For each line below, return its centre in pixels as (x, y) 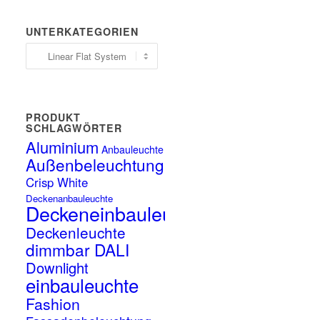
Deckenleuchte (76, 232)
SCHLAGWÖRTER (74, 128)
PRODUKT (54, 117)
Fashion (53, 304)
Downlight (57, 267)
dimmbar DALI (78, 249)
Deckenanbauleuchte (70, 198)
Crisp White (57, 182)
